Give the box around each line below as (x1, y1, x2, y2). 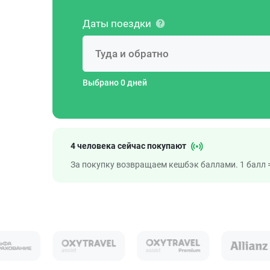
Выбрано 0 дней (83, 78, 147, 87)
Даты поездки (83, 17, 151, 30)
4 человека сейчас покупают (71, 141, 188, 151)
